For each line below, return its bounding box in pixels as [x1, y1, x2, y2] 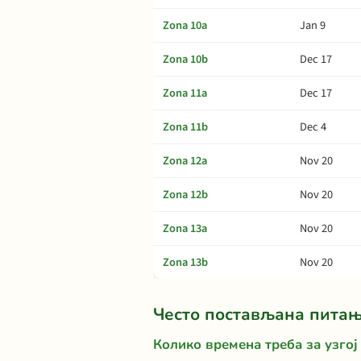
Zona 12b [163, 186, 208, 203]
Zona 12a [163, 152, 207, 169]
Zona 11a [163, 85, 207, 102]
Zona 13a [163, 220, 207, 237]
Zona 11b [163, 118, 208, 135]
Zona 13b [163, 254, 208, 271]
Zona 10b [163, 51, 208, 68]
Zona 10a [163, 17, 207, 34]
